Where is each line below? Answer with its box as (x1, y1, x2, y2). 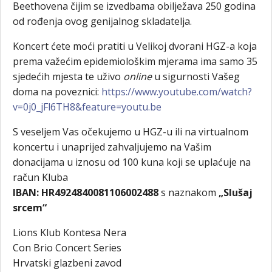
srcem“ (13, 201, 47, 215)
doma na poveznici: (13, 85, 101, 99)
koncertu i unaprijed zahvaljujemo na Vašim (13, 140, 211, 154)
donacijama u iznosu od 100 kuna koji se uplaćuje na (13, 155, 251, 169)
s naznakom (161, 186, 219, 200)
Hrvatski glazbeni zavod (13, 256, 121, 270)
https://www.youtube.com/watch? (101, 85, 252, 99)
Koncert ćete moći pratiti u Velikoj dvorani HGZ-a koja (13, 39, 257, 53)
